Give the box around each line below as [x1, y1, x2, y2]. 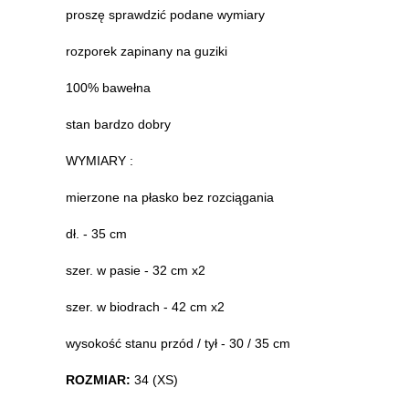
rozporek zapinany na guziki [66, 43, 227, 58]
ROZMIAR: [66, 372, 134, 387]
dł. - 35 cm [66, 225, 127, 241]
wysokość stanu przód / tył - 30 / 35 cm [66, 335, 290, 351]
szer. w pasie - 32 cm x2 [66, 262, 205, 278]
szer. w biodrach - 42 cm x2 [66, 299, 225, 314]
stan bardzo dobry [66, 116, 171, 131]
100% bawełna [66, 79, 151, 95]
